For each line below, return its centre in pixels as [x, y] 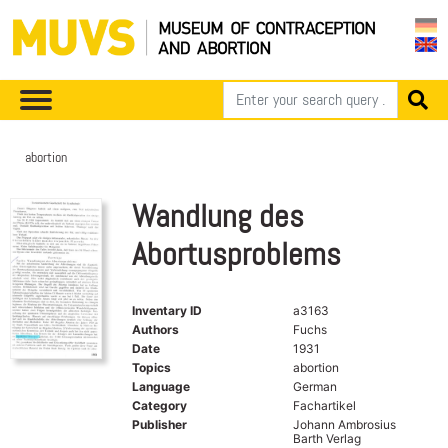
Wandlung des [218, 216]
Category [159, 405]
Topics [151, 367]
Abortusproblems [236, 254]
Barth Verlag [326, 438]
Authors [155, 329]
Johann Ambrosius [344, 424]
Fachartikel [324, 405]
